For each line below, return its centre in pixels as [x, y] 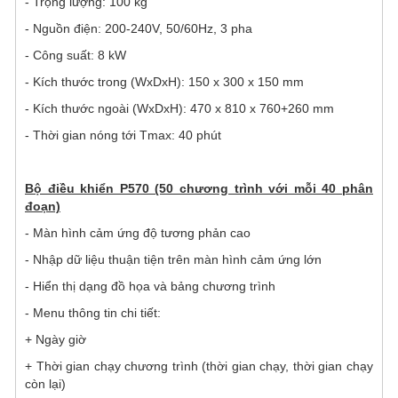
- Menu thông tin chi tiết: [93, 312]
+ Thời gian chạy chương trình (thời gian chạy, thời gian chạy [199, 366]
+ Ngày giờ [56, 339]
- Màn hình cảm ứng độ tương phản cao [138, 232]
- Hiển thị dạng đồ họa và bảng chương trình [150, 286]
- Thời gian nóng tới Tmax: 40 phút [123, 135]
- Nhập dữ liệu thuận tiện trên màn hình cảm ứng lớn [173, 259]
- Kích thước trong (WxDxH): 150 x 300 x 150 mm [164, 81]
